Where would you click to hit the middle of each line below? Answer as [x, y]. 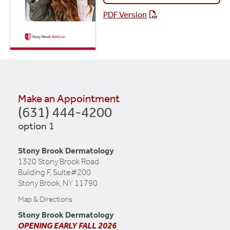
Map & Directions [45, 199]
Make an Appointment [69, 99]
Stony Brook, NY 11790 [58, 183]
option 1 [36, 126]
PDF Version [125, 15]
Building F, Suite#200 [54, 172]
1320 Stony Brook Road [59, 162]
